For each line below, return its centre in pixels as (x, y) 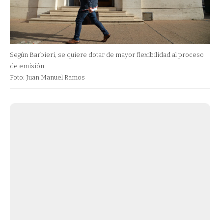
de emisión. (28, 66)
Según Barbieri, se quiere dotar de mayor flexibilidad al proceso (107, 55)
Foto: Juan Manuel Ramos (47, 78)
